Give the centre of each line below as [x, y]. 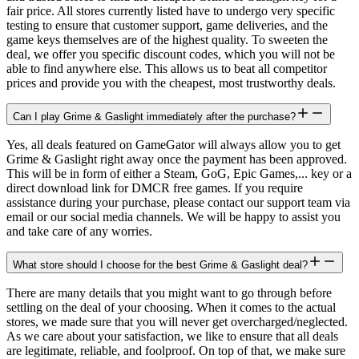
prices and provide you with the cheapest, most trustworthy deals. [171, 83]
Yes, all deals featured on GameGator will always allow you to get [173, 144]
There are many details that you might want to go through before [169, 292]
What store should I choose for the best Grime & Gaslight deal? [160, 264]
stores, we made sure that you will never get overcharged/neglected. [177, 321]
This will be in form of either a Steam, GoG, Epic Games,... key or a [179, 173]
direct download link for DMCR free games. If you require [155, 188]
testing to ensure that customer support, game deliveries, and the [167, 25]
